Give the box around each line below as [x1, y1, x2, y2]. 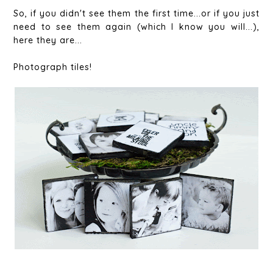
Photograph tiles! [13, 62, 93, 73]
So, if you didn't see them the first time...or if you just [13, 8, 260, 19]
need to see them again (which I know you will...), [13, 21, 260, 33]
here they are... [13, 35, 83, 46]
